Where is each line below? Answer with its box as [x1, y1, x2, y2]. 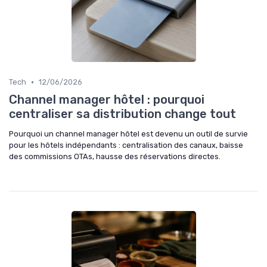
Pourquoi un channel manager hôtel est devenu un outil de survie [9, 129, 248, 139]
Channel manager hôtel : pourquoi [9, 92, 204, 107]
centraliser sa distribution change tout [9, 107, 236, 122]
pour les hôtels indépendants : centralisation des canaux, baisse [9, 141, 243, 150]
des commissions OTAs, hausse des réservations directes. [9, 152, 221, 162]
